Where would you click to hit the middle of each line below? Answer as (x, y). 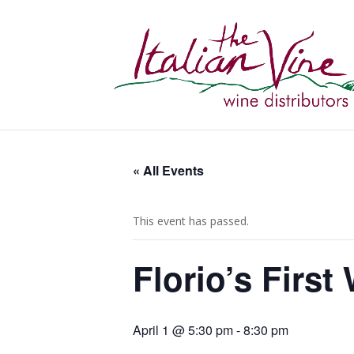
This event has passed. (191, 221)
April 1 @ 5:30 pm (183, 330)
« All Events (168, 170)
